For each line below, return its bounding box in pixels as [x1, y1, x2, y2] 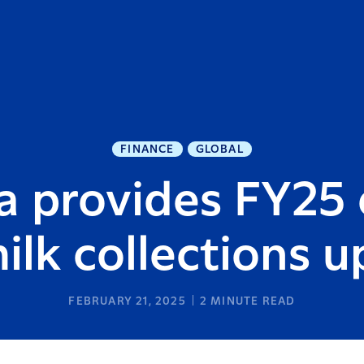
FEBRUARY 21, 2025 [68, 296, 186, 307]
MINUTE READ [207, 296, 296, 307]
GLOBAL [195, 144, 244, 155]
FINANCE [120, 144, 175, 155]
